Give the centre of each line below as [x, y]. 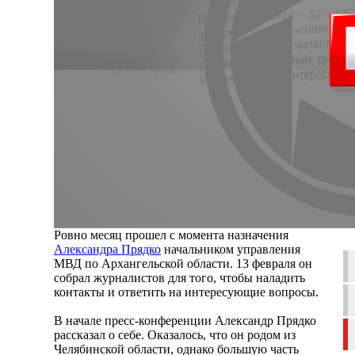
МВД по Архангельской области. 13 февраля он [183, 263]
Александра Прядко [107, 249]
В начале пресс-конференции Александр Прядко [185, 320]
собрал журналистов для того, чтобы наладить [179, 277]
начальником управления [231, 249]
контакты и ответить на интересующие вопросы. [186, 292]
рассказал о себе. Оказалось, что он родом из [175, 334]
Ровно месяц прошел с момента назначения [171, 235]
